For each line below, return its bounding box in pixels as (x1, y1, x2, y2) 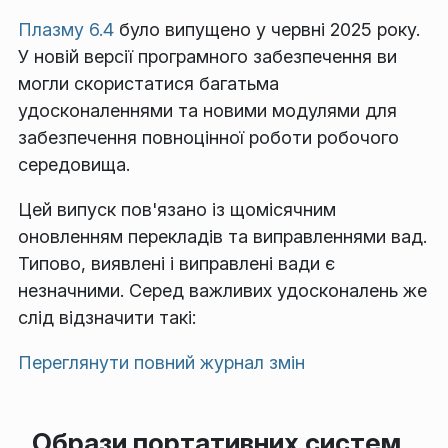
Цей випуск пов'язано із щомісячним (18, 199, 336, 221)
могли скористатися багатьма (18, 73, 279, 95)
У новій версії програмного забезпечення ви (18, 46, 397, 68)
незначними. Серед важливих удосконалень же (18, 280, 427, 302)
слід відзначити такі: (18, 307, 196, 329)
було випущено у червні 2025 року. (114, 19, 420, 41)
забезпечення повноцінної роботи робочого (18, 127, 399, 149)
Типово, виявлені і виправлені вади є (18, 253, 335, 275)
